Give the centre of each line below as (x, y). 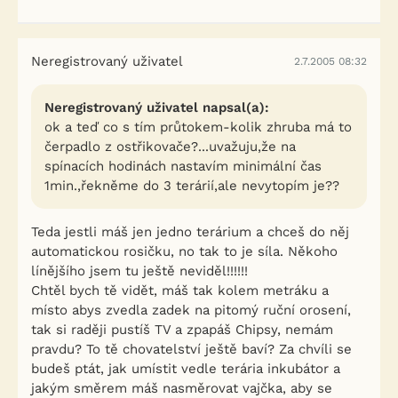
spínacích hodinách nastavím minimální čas (183, 166)
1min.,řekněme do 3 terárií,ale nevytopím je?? (192, 186)
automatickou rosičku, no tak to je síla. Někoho (184, 251)
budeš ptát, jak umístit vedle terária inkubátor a (186, 369)
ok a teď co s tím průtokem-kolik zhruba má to (198, 127)
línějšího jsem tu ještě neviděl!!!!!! (139, 271)
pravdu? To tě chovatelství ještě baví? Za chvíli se (191, 349)
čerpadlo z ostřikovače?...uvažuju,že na (170, 147)
